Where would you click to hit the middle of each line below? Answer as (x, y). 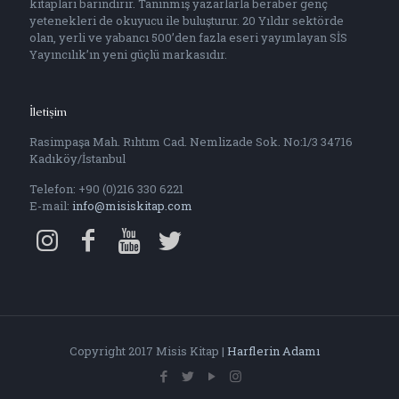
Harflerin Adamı (273, 351)
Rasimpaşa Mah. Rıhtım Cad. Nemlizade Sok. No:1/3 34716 (191, 142)
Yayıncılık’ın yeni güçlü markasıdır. (128, 54)
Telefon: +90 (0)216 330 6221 (106, 189)
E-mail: (51, 206)
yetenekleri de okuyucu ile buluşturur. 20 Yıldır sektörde (187, 20)
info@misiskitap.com (132, 206)
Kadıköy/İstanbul (77, 159)
